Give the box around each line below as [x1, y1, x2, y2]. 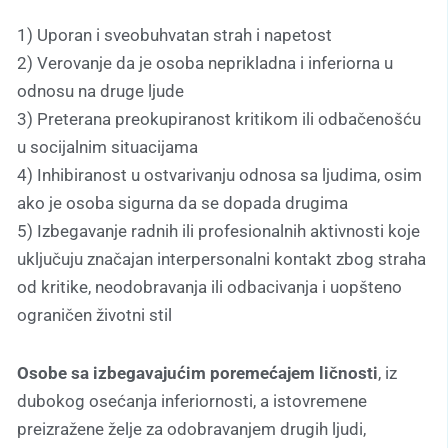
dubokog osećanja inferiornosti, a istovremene [17, 391, 367, 412]
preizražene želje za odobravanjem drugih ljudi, [17, 419, 366, 440]
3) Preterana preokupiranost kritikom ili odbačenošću [17, 109, 421, 130]
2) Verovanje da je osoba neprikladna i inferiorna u [17, 53, 393, 74]
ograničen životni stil [17, 305, 172, 326]
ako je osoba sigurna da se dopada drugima [17, 193, 348, 214]
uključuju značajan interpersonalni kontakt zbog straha [17, 249, 426, 270]
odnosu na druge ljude [17, 81, 184, 102]
